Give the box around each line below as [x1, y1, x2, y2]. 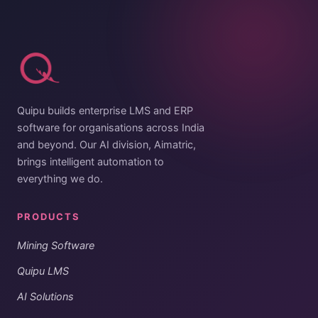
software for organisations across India [17, 121, 204, 135]
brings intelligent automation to [17, 155, 164, 169]
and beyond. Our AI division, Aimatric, [17, 138, 196, 152]
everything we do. [17, 172, 103, 186]
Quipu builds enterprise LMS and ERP [17, 104, 193, 118]
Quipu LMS [17, 265, 69, 278]
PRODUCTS [17, 211, 80, 223]
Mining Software [17, 239, 94, 253]
